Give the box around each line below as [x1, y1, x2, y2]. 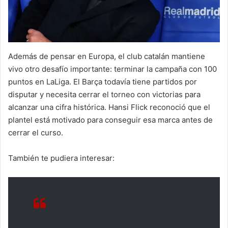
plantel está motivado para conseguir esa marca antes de [8, 115, 213, 125]
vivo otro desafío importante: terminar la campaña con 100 [8, 64, 217, 74]
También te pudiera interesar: [8, 153, 115, 163]
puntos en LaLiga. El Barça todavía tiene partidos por [8, 76, 197, 87]
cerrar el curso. [8, 127, 63, 137]
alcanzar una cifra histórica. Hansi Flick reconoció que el [8, 102, 210, 112]
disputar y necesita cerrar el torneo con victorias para [8, 89, 201, 99]
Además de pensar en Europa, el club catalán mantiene [8, 51, 205, 61]
